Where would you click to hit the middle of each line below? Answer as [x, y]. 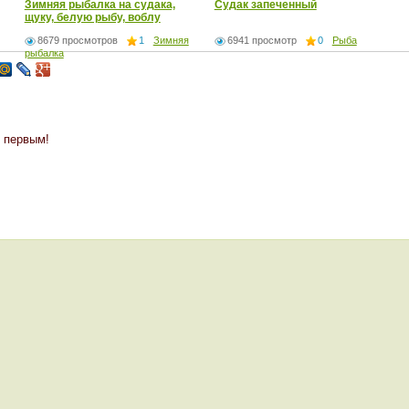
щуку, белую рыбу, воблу [92, 17]
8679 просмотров [77, 40]
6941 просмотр [262, 40]
